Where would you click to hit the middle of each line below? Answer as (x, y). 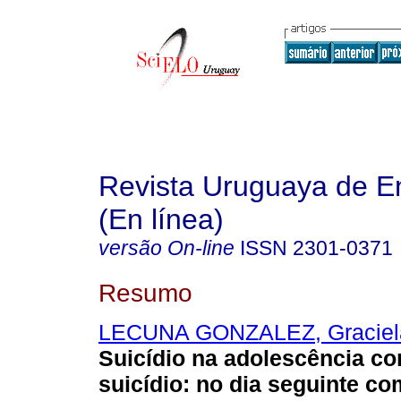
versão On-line (166, 248)
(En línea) (161, 219)
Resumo (145, 292)
